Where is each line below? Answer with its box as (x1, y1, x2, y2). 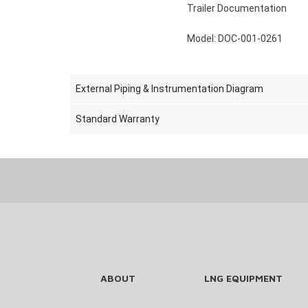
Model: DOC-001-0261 (187, 33, 283, 44)
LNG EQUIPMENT (204, 272, 283, 284)
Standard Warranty (75, 113, 159, 124)
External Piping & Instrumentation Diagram (75, 83, 263, 94)
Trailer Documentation (187, 3, 287, 14)
